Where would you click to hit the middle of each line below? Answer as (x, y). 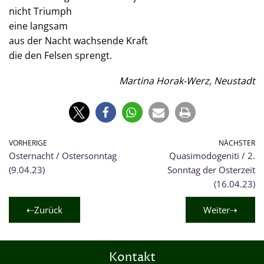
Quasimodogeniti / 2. (212, 156)
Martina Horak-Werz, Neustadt (187, 81)
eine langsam (38, 26)
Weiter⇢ (220, 210)
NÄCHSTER (237, 143)
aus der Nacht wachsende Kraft (78, 41)
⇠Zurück (44, 210)
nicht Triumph (40, 11)
